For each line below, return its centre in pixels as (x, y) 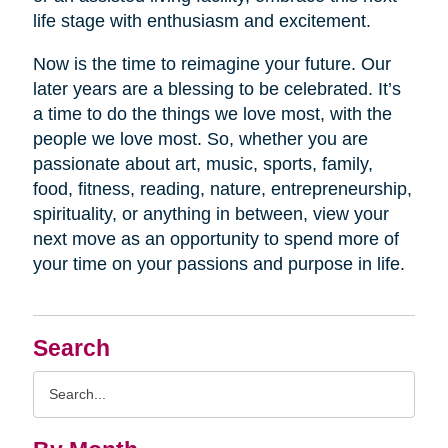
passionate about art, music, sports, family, (202, 163)
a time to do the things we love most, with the (212, 113)
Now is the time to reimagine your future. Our (211, 63)
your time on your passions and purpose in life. (218, 263)
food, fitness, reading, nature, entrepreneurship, (222, 188)
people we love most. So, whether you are (200, 138)
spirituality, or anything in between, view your (210, 213)
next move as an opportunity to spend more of (215, 238)
